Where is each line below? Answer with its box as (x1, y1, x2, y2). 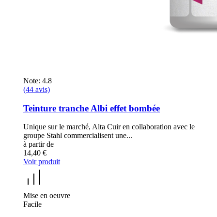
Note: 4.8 (23, 76, 52, 85)
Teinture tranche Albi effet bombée (23, 103, 160, 113)
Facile (23, 200, 42, 209)
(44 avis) (23, 85, 50, 93)
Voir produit (23, 157, 60, 166)
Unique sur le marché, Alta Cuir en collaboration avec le (23, 123, 195, 131)
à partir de (23, 140, 54, 149)
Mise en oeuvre (23, 191, 70, 200)
